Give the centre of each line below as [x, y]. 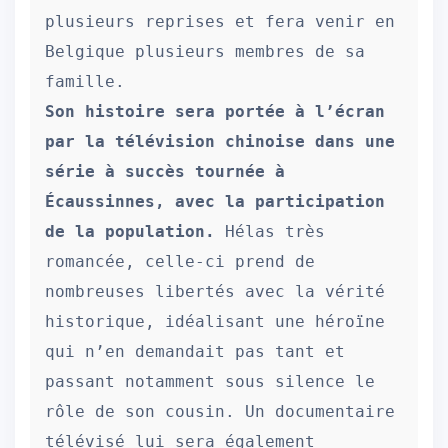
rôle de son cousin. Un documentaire [220, 411]
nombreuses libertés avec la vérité [215, 291]
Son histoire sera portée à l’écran [215, 111]
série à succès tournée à [165, 171]
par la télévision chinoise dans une [220, 141]
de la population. [130, 231]
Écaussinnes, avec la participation [215, 201]
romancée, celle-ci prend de [180, 261]
